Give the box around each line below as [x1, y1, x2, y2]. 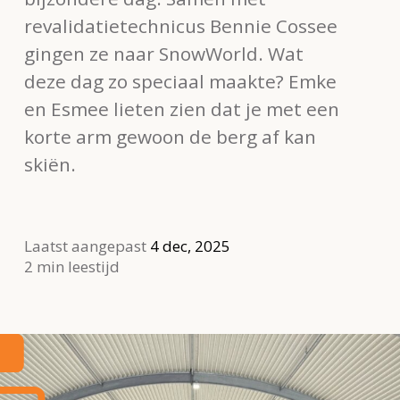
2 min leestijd [23, 255, 120, 277]
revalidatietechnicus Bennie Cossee [23, 12, 337, 38]
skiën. [23, 151, 76, 177]
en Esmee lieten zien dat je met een [23, 96, 339, 121]
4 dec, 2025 [149, 235, 230, 256]
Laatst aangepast [23, 235, 150, 256]
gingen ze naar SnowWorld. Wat [23, 40, 304, 66]
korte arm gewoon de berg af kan [23, 123, 316, 149]
